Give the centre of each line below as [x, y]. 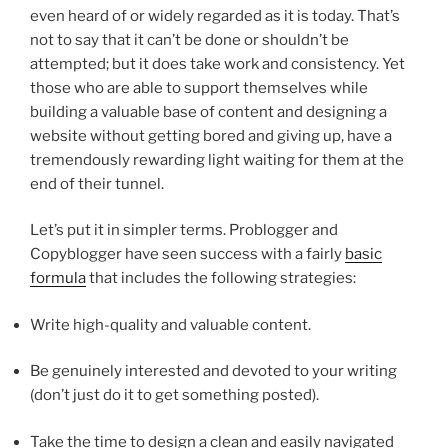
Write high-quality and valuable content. [170, 324]
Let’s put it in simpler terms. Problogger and [184, 230]
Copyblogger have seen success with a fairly [187, 254]
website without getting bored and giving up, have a [211, 135]
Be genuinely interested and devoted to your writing [213, 371]
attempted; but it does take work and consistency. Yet [217, 63]
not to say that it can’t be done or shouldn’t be [189, 39]
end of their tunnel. [97, 183]
